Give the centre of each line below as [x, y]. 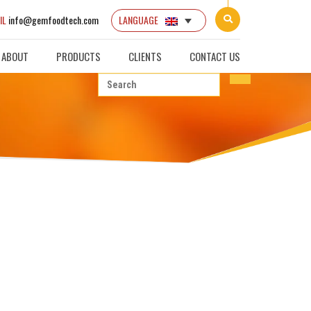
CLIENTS [145, 56]
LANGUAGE [139, 20]
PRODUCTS [78, 56]
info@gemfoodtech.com [54, 20]
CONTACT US [215, 56]
